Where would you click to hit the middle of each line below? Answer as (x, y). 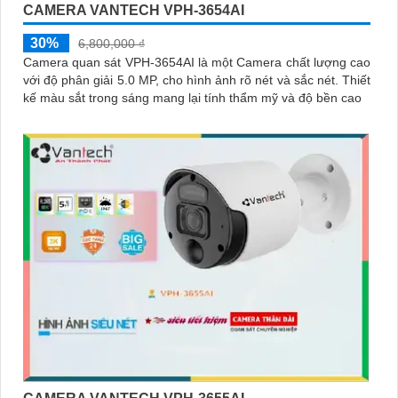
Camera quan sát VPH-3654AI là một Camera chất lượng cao (197, 62)
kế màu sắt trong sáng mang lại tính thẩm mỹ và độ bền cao (192, 97)
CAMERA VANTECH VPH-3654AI (134, 10)
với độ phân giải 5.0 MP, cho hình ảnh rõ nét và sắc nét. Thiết (183, 80)
